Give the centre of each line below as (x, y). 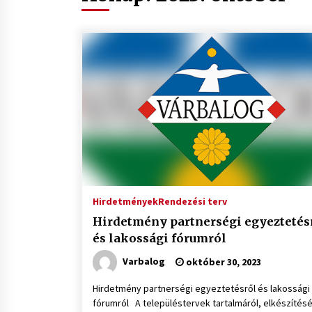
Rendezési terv (193, 201)
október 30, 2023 (223, 262)
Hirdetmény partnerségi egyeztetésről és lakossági (201, 288)
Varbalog (144, 261)
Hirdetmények (125, 201)
